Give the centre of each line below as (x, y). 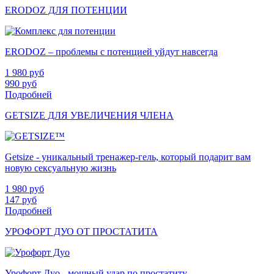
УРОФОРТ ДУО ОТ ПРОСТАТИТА (81, 232)
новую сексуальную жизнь (61, 168)
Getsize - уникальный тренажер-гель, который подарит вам (128, 157)
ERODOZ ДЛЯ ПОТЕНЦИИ (66, 10)
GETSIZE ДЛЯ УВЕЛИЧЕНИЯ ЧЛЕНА (89, 116)
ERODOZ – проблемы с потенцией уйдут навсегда (111, 52)
